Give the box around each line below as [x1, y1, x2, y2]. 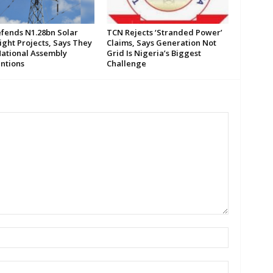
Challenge [106, 58, 146, 69]
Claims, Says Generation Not [106, 37, 216, 49]
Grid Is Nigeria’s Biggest [106, 48, 201, 59]
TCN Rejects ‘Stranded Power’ [106, 27, 222, 38]
